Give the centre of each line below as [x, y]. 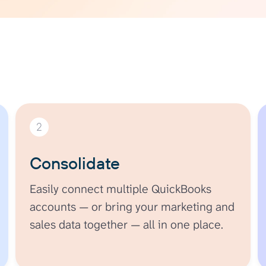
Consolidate [75, 163]
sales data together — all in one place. [127, 224]
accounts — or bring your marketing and [132, 206]
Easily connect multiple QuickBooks [121, 189]
